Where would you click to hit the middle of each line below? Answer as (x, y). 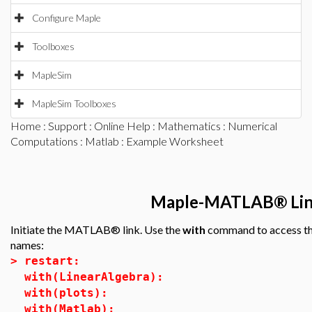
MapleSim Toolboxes (74, 103)
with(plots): (66, 293)
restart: (52, 261)
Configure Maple (67, 18)
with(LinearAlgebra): (94, 277)
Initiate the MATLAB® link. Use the (96, 229)
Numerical (252, 126)
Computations (44, 141)
